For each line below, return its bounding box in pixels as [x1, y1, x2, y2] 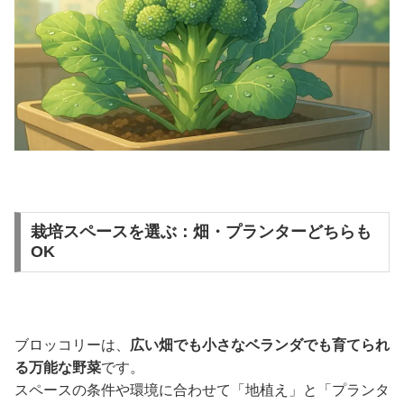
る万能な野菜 [14, 360, 101, 376]
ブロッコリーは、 [14, 337, 130, 353]
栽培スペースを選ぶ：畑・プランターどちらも [30, 223, 372, 242]
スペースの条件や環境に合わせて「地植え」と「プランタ [14, 382, 390, 399]
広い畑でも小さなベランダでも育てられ [130, 337, 390, 353]
